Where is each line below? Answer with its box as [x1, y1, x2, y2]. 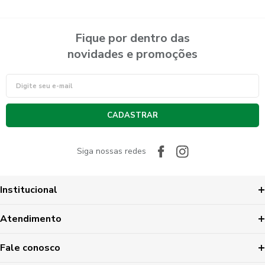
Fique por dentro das [75, 30, 190, 46]
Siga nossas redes [76, 146, 146, 157]
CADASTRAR [107, 110, 158, 121]
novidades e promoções [67, 46, 198, 62]
